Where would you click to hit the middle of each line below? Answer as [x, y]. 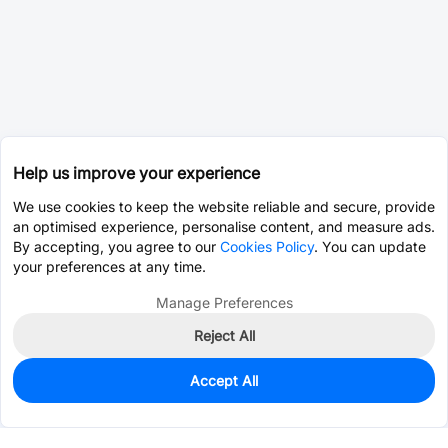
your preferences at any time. [109, 266]
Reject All [224, 335]
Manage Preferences [224, 302]
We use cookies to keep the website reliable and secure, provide [224, 206]
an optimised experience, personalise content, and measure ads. [224, 226]
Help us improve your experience [136, 173]
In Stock [77, 386]
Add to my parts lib [352, 397]
